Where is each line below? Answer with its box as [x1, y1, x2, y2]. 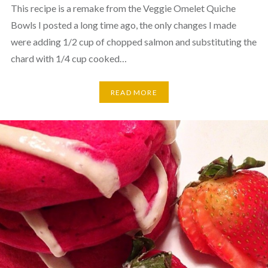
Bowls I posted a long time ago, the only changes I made [10, 19, 236, 31]
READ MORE [111, 87, 157, 97]
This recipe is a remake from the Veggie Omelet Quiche [10, 2, 236, 14]
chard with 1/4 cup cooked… [10, 53, 127, 65]
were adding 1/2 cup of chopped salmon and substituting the [10, 36, 257, 48]
